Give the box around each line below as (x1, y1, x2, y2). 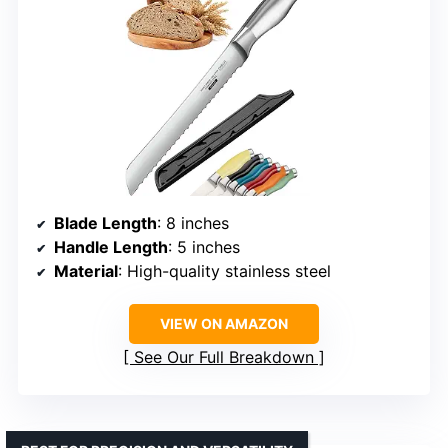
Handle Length (54, 236, 168, 257)
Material (54, 260, 118, 281)
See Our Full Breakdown (134, 346, 314, 367)
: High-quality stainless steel (118, 260, 331, 281)
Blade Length (54, 212, 157, 233)
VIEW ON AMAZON (160, 314, 288, 332)
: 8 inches (157, 212, 229, 233)
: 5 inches (168, 236, 240, 257)
